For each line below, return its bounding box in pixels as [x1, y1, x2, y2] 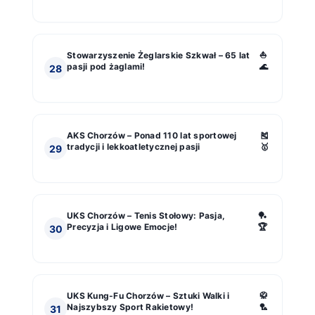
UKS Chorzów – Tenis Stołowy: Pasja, [67, 210, 226, 221]
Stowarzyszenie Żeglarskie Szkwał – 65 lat [67, 50, 250, 61]
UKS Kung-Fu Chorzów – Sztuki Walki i [67, 290, 230, 302]
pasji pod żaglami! [67, 61, 146, 72]
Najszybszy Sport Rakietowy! [67, 302, 194, 313]
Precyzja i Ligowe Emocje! [67, 221, 178, 233]
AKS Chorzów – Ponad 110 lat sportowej [67, 130, 237, 141]
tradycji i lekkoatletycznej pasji [67, 141, 200, 153]
